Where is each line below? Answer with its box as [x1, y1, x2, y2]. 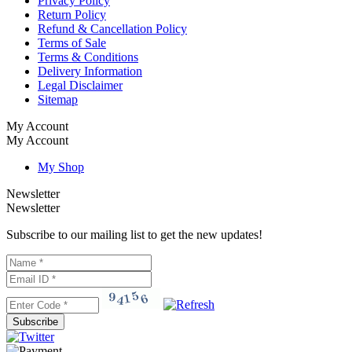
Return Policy [38, 8, 106, 22]
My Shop [38, 160, 84, 174]
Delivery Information [38, 64, 142, 79]
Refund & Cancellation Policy [38, 22, 187, 36]
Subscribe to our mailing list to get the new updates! [6, 228, 262, 242]
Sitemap [38, 93, 78, 107]
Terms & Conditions [38, 50, 138, 64]
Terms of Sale [38, 36, 106, 50]
